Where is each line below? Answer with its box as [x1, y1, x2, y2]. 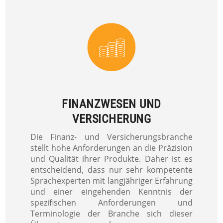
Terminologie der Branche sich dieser [30, 208, 193, 219]
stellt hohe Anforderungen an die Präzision [30, 142, 193, 153]
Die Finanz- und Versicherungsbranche [30, 131, 193, 142]
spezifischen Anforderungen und [30, 197, 193, 208]
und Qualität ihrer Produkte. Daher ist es [30, 153, 193, 164]
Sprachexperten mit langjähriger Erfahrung [30, 175, 193, 186]
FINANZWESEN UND [62, 97, 161, 111]
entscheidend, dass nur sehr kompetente [30, 164, 193, 175]
